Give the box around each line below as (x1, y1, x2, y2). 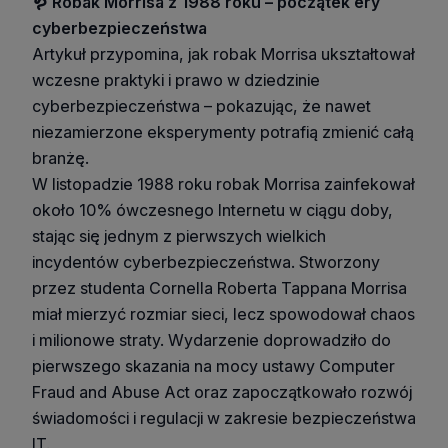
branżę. (32, 147, 89, 168)
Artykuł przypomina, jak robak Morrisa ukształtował (32, 43, 415, 64)
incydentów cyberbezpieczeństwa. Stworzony (32, 251, 380, 272)
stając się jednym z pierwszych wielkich (32, 225, 326, 246)
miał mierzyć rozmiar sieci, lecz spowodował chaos (32, 303, 415, 324)
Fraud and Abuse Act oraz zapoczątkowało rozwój (32, 381, 412, 402)
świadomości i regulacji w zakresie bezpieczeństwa (32, 407, 416, 428)
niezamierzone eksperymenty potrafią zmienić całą (32, 121, 414, 142)
